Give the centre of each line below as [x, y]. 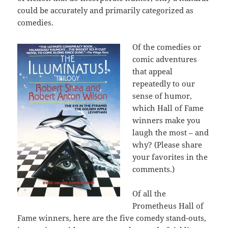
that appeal [153, 72]
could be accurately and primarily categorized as [106, 10]
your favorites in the [170, 157]
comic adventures [165, 59]
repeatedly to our [164, 84]
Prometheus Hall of [168, 206]
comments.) [154, 169]
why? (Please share [167, 145]
